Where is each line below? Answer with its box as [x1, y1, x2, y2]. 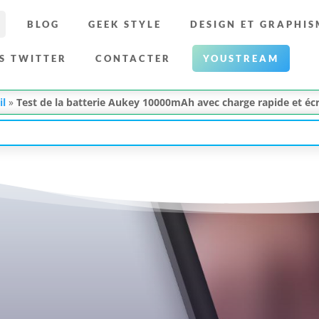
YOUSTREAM [203, 53, 280, 64]
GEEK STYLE [88, 19, 162, 30]
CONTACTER [95, 53, 172, 64]
